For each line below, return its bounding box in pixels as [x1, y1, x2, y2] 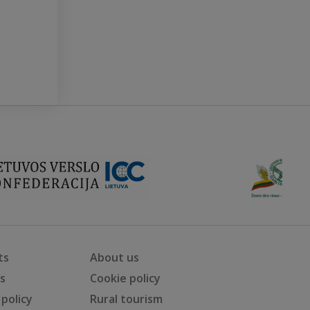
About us [89, 250, 139, 265]
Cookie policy [89, 271, 161, 286]
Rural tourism [89, 291, 163, 307]
